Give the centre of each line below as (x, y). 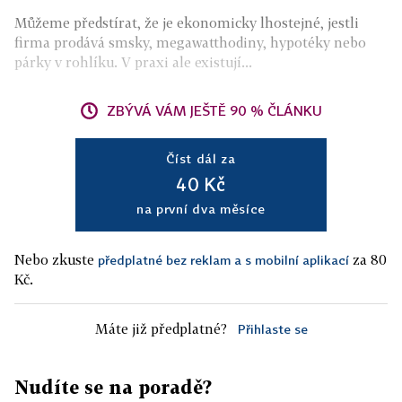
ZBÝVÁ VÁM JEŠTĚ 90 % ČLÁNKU (214, 110)
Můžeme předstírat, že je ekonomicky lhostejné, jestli (187, 22)
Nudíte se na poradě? (113, 387)
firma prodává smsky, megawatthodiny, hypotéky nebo (190, 42)
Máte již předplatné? (161, 328)
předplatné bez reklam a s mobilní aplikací (223, 260)
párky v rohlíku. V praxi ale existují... (133, 62)
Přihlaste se (272, 329)
